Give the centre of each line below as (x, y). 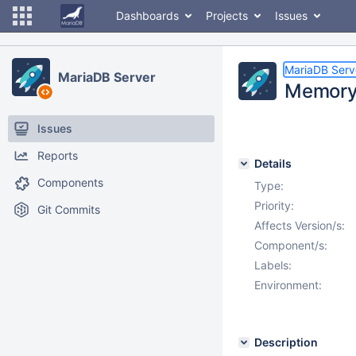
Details (273, 163)
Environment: (288, 285)
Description (286, 342)
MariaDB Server (107, 77)
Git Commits (69, 209)
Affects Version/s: (300, 225)
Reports (58, 155)
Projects (227, 15)
